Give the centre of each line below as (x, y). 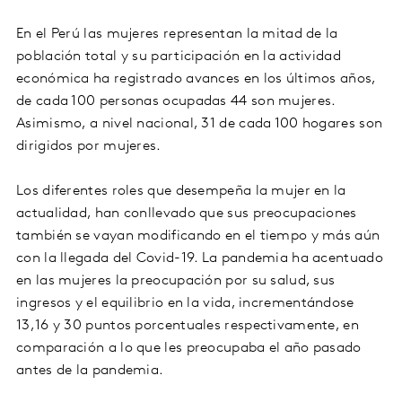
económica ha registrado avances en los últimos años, (196, 79)
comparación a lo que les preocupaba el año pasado (189, 349)
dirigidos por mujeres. (89, 147)
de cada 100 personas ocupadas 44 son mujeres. (176, 102)
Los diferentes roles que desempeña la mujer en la (181, 192)
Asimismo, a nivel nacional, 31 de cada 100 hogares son (200, 124)
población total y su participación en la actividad (179, 57)
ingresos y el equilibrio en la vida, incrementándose (185, 304)
